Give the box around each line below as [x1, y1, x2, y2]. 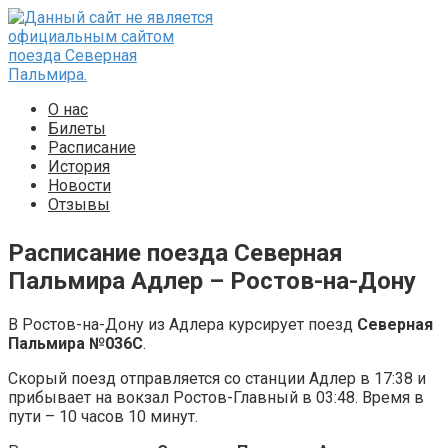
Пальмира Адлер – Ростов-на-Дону [8, 267, 416, 295]
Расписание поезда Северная [8, 239, 343, 267]
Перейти [7, 7, 71, 26]
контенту [7, 45, 73, 64]
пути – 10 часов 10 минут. [8, 406, 198, 426]
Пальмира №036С [8, 333, 143, 353]
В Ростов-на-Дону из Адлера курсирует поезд [8, 314, 357, 334]
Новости [48, 176, 111, 195]
